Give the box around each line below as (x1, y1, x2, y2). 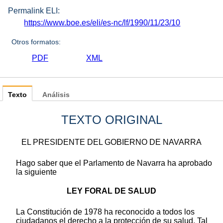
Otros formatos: (11, 38, 61, 46)
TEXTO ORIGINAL (61, 113, 162, 127)
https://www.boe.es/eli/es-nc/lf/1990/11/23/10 (24, 18, 181, 27)
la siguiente (16, 168, 57, 177)
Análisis (42, 91, 70, 99)
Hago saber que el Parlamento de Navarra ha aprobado (16, 159, 212, 168)
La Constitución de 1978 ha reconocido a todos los (16, 208, 195, 217)
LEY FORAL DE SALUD (67, 187, 156, 196)
